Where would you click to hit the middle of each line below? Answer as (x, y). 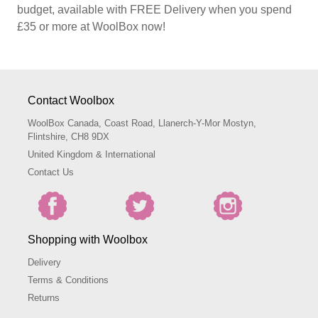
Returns (44, 298)
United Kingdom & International (92, 155)
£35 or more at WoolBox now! (91, 27)
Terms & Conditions (68, 280)
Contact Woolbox (71, 101)
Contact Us (51, 172)
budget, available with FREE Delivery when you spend (154, 10)
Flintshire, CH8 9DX (68, 137)
